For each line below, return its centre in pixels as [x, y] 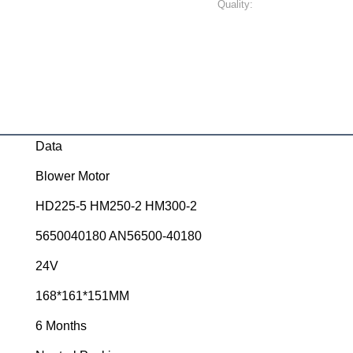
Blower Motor [72, 176]
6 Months [61, 326]
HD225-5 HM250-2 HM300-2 [116, 206]
